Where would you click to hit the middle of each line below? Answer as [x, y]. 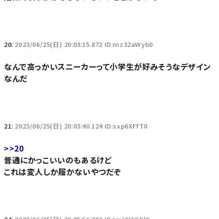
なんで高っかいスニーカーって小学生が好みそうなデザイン [108, 66]
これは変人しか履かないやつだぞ [63, 172]
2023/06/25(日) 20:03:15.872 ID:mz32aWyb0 [84, 44]
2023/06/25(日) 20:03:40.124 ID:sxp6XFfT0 [81, 126]
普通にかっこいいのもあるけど [58, 160]
